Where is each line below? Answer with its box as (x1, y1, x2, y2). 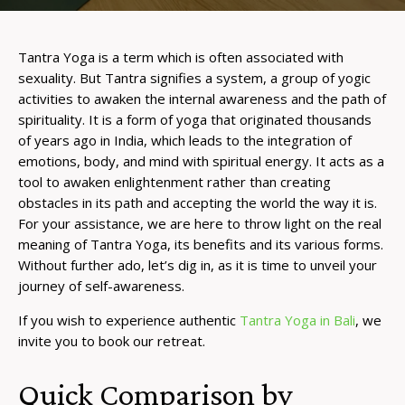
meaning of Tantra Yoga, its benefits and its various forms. (18, 235, 383, 254)
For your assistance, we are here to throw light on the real (18, 214, 381, 233)
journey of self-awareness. (18, 277, 184, 296)
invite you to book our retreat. (18, 332, 205, 351)
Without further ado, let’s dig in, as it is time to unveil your (18, 256, 377, 275)
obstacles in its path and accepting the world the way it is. (18, 193, 377, 212)
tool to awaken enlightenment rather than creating (18, 173, 331, 192)
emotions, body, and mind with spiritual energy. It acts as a (18, 152, 384, 171)
